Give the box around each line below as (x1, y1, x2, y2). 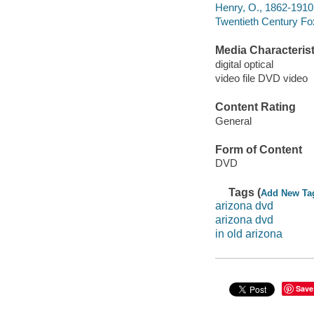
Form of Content (214, 143, 302, 156)
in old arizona (214, 227, 282, 240)
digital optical (214, 57, 273, 70)
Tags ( (228, 186, 261, 198)
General (214, 114, 252, 127)
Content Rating (214, 101, 296, 114)
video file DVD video (214, 71, 308, 84)
